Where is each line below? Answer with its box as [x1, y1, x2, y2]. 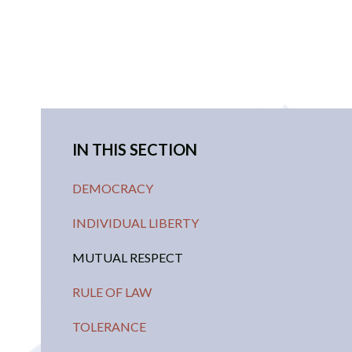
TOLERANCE [72, 318, 147, 334]
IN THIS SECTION [72, 139, 198, 159]
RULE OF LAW [72, 284, 152, 299]
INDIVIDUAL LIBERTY [72, 214, 200, 230]
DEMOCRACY [72, 180, 154, 196]
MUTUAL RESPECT [72, 249, 184, 265]
